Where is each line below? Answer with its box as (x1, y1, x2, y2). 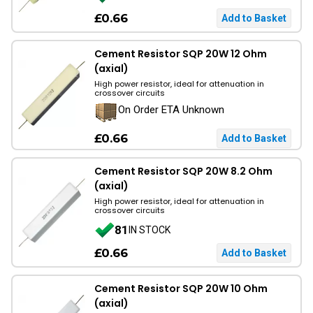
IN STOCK (129, 224, 170, 235)
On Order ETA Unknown (118, 103, 224, 116)
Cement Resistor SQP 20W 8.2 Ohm (94, 164, 272, 178)
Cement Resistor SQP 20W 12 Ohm (94, 47, 267, 61)
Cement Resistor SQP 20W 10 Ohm (94, 282, 268, 296)
